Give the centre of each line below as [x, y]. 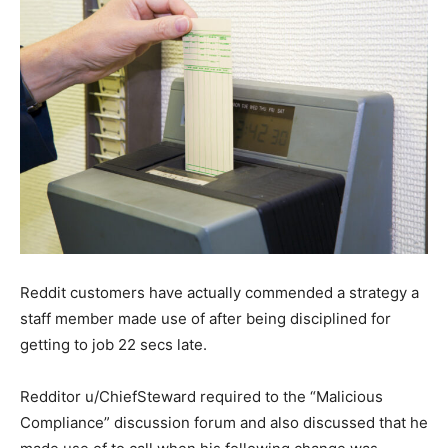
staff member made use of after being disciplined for [205, 318]
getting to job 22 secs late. [113, 344]
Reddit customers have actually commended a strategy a [219, 292]
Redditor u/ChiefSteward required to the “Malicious [201, 396]
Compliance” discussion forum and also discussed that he [224, 422]
